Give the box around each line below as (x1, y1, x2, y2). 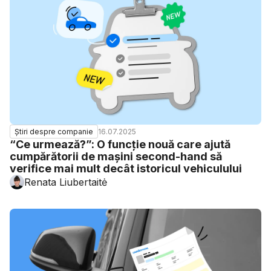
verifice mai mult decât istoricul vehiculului (10, 162, 242, 175)
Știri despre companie (15, 127, 93, 136)
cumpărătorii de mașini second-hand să (10, 150, 222, 163)
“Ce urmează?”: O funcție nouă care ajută (10, 138, 230, 151)
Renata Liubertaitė (24, 176, 107, 188)
